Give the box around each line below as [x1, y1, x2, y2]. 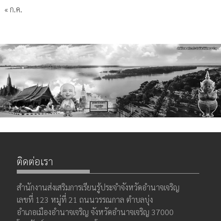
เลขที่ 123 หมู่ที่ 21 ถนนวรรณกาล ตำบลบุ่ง [17, 194, 191, 205]
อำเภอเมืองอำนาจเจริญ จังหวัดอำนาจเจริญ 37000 [17, 207, 174, 218]
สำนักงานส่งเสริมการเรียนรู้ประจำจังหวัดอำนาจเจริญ [17, 182, 180, 193]
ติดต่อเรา [17, 155, 54, 168]
